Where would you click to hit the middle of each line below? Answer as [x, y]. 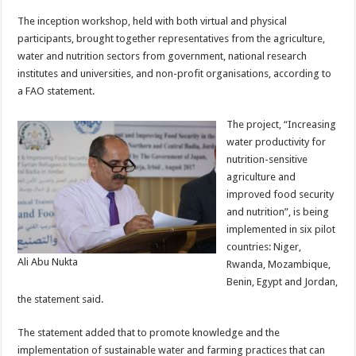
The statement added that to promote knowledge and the [149, 332]
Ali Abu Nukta [48, 262]
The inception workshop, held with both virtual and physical [153, 21]
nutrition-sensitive [267, 159]
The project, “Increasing [282, 124]
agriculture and [261, 176]
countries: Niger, [264, 246]
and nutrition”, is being [278, 211]
